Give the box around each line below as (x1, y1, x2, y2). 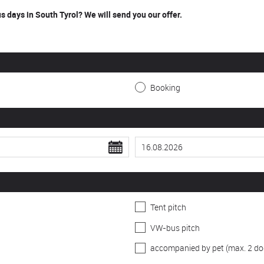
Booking (150, 81, 180, 93)
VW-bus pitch (150, 222, 200, 233)
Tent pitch (150, 201, 186, 213)
